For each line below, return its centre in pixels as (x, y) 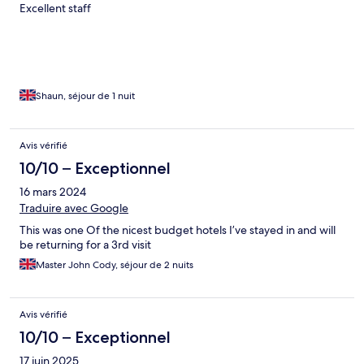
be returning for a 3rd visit (85, 245)
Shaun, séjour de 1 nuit (85, 96)
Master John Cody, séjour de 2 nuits (115, 265)
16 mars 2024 (53, 192)
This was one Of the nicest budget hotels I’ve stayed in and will (178, 230)
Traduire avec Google (74, 208)
